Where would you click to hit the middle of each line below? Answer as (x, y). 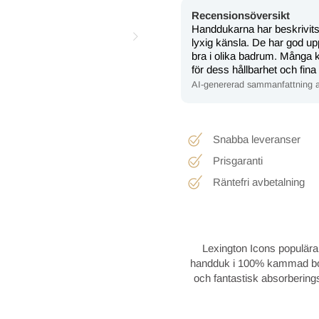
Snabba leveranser (257, 139)
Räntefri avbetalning (259, 182)
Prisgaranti (238, 160)
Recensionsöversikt (241, 16)
